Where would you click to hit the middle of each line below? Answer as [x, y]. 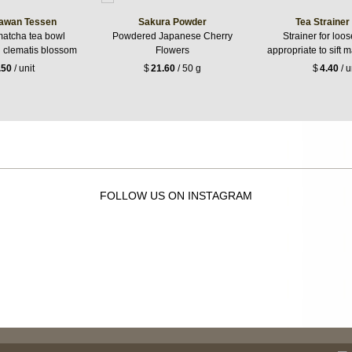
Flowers [172, 50]
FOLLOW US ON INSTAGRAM [176, 195]
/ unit [23, 69]
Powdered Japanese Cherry [172, 36]
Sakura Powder [172, 22]
